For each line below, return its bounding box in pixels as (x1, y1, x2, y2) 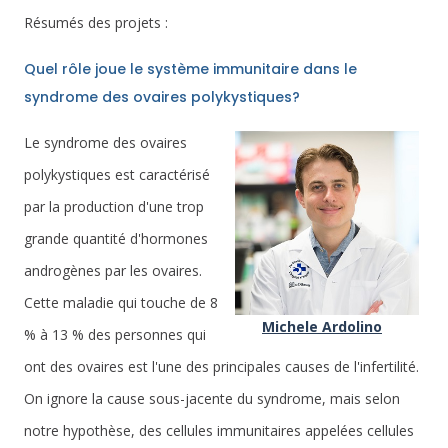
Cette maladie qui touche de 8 (24, 293, 218, 312)
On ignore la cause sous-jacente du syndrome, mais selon (24, 389, 400, 408)
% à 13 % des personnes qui (24, 325, 206, 344)
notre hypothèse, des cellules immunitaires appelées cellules (24, 421, 414, 440)
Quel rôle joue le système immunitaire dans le (24, 59, 357, 79)
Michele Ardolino (262, 317, 382, 336)
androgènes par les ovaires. (24, 261, 202, 280)
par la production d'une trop (24, 197, 204, 216)
